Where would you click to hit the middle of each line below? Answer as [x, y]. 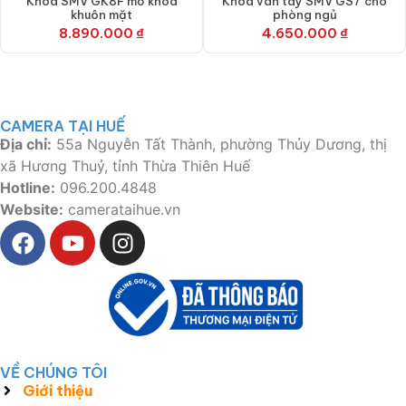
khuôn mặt [101, 15]
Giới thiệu [58, 391]
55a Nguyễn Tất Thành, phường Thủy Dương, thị [219, 145]
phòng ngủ [304, 15]
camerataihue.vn [122, 210]
